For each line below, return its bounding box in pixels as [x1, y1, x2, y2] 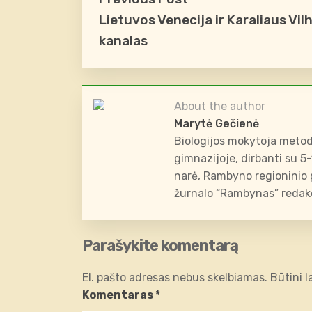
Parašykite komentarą [82, 236, 238, 255]
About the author [174, 100, 265, 113]
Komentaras [82, 288, 155, 302]
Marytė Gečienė [174, 117, 259, 130]
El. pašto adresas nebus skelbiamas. [82, 271, 267, 284]
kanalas [99, 33, 148, 49]
